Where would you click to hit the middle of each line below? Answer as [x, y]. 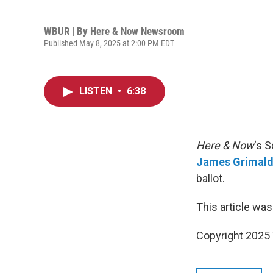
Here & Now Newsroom [137, 31]
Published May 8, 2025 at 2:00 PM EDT [109, 43]
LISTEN [97, 91]
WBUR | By [67, 31]
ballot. [211, 178]
